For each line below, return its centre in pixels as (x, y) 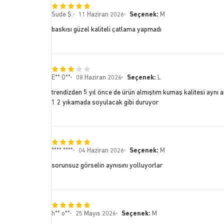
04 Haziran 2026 (101, 151)
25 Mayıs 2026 (95, 214)
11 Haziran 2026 (101, 15)
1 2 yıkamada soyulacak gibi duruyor (105, 103)
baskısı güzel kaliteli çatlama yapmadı (106, 30)
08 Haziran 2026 (98, 78)
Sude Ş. (62, 15)
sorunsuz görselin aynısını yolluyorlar (107, 166)
